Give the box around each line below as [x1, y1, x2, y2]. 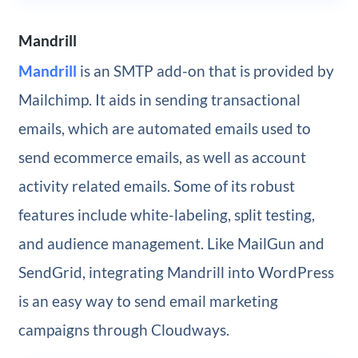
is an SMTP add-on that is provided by [76, 62, 334, 81]
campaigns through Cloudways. [18, 320, 229, 340]
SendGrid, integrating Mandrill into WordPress [18, 263, 334, 282]
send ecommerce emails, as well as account [18, 148, 306, 167]
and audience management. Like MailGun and [18, 234, 324, 253]
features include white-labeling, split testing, [18, 205, 315, 225]
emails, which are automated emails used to [18, 119, 311, 138]
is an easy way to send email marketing [18, 292, 278, 311]
